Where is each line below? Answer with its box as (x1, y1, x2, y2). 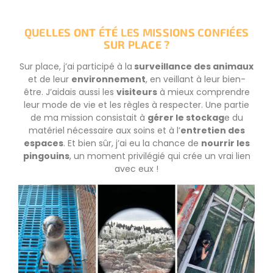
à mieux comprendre (157, 86, 250, 99)
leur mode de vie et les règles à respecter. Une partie (24, 99, 249, 112)
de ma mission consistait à (30, 112, 147, 124)
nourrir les (200, 137, 250, 150)
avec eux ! (115, 163, 158, 175)
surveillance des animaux (132, 60, 253, 73)
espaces (23, 137, 63, 150)
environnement (71, 73, 146, 86)
